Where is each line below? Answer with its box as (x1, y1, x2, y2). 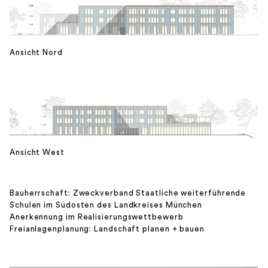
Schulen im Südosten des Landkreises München (10, 201, 203, 209)
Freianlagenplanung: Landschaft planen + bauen (10, 225, 205, 233)
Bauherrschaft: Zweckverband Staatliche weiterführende (10, 189, 246, 197)
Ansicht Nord (10, 48, 63, 57)
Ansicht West (10, 148, 65, 157)
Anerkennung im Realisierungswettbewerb (10, 213, 184, 221)
